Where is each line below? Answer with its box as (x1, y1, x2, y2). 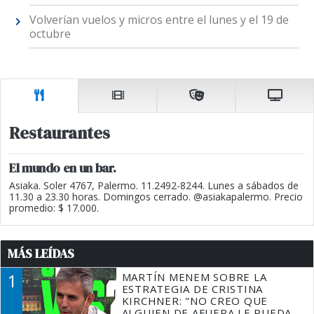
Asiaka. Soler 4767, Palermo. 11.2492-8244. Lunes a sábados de (9, 178, 299, 192)
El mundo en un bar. (9, 158, 116, 177)
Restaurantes (9, 121, 110, 144)
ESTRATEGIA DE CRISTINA (121, 281, 264, 296)
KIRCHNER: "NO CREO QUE (121, 293, 268, 308)
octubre (29, 26, 71, 42)
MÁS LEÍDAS (8, 245, 74, 262)
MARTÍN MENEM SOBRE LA (121, 269, 267, 284)
